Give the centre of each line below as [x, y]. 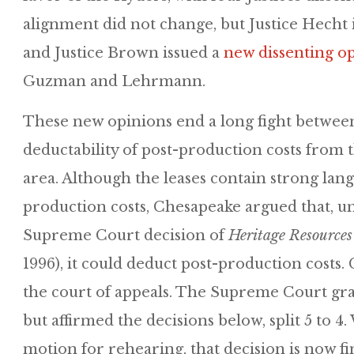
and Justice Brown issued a [123, 53]
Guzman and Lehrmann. [114, 81]
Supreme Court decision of [126, 235]
